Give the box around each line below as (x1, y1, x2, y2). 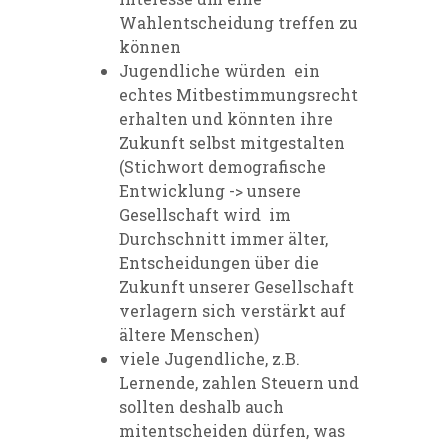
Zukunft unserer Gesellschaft (119, 275, 354, 297)
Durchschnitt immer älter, (119, 227, 328, 249)
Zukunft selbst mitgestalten (119, 131, 345, 153)
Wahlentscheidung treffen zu (119, 11, 358, 33)
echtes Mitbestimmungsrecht (119, 83, 358, 105)
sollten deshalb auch (119, 395, 284, 417)
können (119, 35, 181, 57)
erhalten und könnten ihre (119, 107, 333, 129)
